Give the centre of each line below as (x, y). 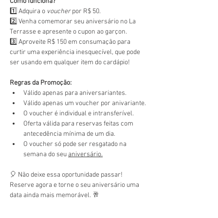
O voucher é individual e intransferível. (79, 114)
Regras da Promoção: (41, 83)
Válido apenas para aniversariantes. (75, 93)
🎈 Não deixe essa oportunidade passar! (67, 175)
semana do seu (46, 154)
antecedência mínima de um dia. (69, 134)
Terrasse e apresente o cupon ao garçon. (68, 32)
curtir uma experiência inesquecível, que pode (76, 52)
